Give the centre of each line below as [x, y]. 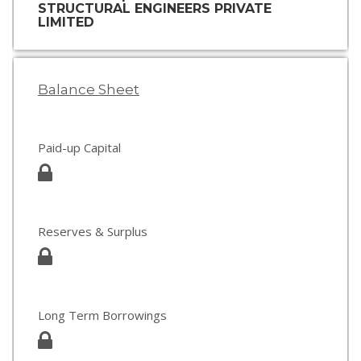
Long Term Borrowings [102, 315]
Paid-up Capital [79, 147]
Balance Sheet [89, 89]
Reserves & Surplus [93, 231]
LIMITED [66, 22]
